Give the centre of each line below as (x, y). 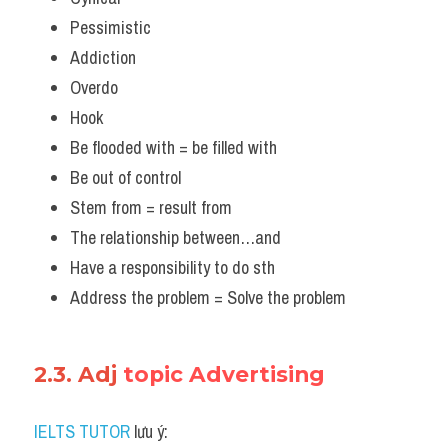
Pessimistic (110, 27)
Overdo (94, 87)
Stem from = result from (153, 207)
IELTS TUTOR (82, 431)
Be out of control (125, 177)
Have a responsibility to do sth (174, 267)
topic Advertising (224, 374)
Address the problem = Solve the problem (210, 297)
